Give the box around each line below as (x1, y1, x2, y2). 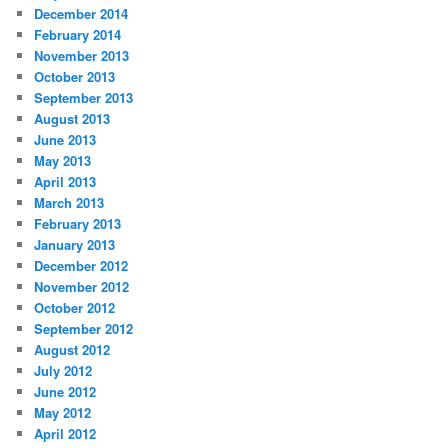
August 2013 (34, 108, 111, 128)
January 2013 (34, 234, 116, 254)
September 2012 (34, 318, 134, 338)
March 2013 (34, 192, 105, 212)
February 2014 (34, 24, 122, 44)
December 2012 (34, 255, 129, 275)
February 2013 (34, 213, 122, 233)
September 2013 (34, 87, 134, 107)
